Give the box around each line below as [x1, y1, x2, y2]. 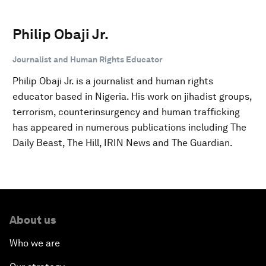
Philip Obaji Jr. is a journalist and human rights [12, 75, 213, 87]
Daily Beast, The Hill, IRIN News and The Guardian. [12, 137, 233, 148]
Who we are [9, 237, 60, 249]
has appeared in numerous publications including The [12, 121, 246, 133]
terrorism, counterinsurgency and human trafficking [12, 106, 240, 118]
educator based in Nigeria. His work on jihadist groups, [12, 90, 252, 102]
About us [9, 213, 56, 226]
